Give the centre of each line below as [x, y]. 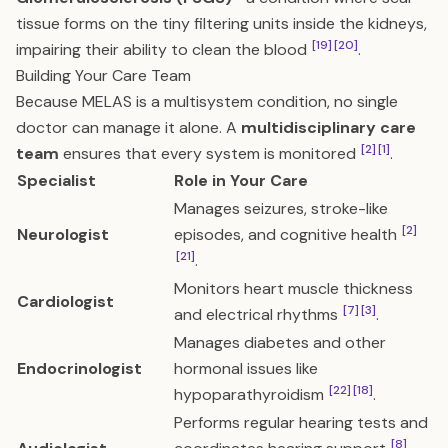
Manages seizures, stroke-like [281, 208]
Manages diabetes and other [280, 342]
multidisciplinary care [328, 127]
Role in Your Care [241, 180]
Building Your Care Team [103, 75]
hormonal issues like [246, 368]
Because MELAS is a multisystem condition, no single [207, 101]
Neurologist [63, 234]
